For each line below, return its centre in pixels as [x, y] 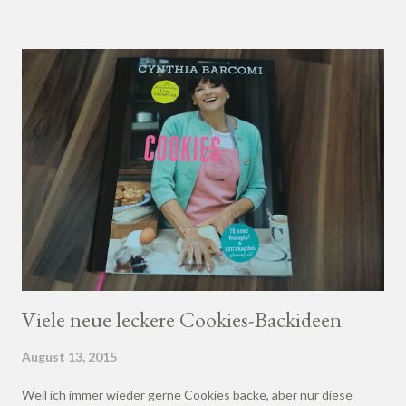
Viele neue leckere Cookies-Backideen [182, 319]
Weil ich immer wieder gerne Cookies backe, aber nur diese [187, 394]
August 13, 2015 [69, 356]
